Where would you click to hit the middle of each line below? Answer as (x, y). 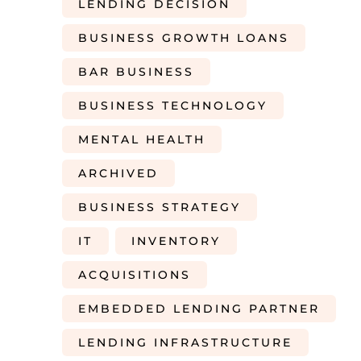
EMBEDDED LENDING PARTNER (199, 309)
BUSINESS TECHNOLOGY (173, 106)
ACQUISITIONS (135, 275)
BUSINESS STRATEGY (160, 207)
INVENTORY (176, 241)
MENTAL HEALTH (142, 139)
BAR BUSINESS (136, 72)
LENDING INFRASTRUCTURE (185, 342)
